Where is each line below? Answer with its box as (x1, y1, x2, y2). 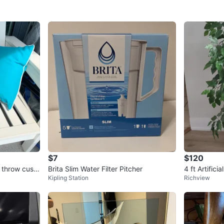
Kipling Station (48, 174, 88, 182)
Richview (184, 174, 210, 182)
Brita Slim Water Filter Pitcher (48, 164, 142, 173)
